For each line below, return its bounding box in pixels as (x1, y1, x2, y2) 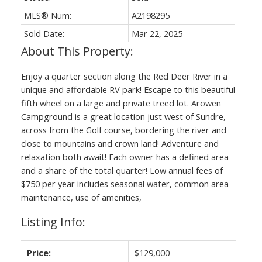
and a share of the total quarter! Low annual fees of (20, 164, 223, 176)
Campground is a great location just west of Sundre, (20, 110, 226, 122)
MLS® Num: (23, 9, 71, 21)
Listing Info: (20, 213, 85, 230)
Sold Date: (23, 27, 64, 39)
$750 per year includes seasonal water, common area (20, 177, 229, 189)
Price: (26, 246, 51, 258)
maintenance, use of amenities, (20, 191, 142, 203)
